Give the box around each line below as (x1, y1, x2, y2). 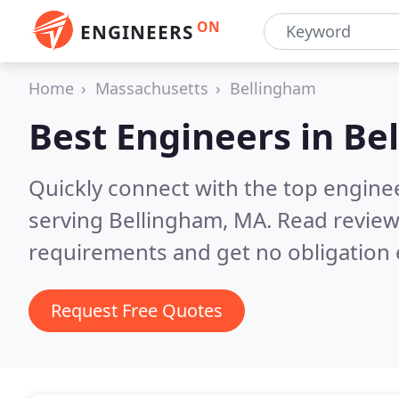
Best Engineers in (28, 111, 343, 160)
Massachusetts (95, 77, 208, 99)
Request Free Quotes (51, 298, 223, 322)
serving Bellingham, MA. (28, 205, 277, 234)
